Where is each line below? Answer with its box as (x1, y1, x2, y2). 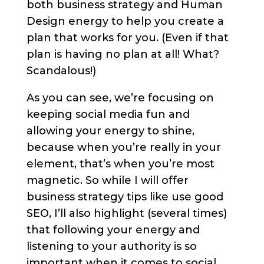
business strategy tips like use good (26, 190, 223, 204)
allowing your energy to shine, (26, 124, 194, 138)
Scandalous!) (26, 64, 96, 78)
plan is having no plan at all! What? (26, 48, 219, 61)
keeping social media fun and (26, 108, 190, 121)
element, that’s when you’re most (26, 157, 214, 171)
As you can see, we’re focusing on (26, 91, 214, 105)
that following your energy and (26, 223, 200, 237)
